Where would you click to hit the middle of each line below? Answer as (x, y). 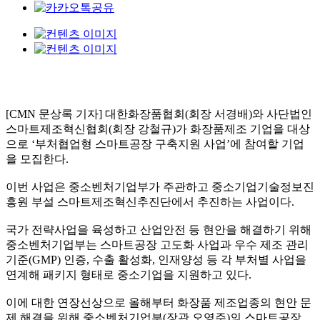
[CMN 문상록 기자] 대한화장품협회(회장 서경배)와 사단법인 (159, 114)
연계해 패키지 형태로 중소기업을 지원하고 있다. (129, 275)
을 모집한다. (37, 159)
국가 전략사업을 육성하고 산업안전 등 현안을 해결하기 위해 (159, 230)
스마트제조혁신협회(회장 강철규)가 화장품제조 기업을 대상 (158, 129)
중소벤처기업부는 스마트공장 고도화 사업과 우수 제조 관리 (157, 245)
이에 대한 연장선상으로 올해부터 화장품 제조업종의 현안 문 (159, 302)
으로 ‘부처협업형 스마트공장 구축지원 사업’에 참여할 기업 (155, 144)
